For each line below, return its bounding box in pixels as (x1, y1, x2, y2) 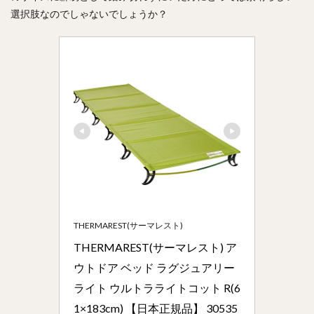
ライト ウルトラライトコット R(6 (74, 280, 240, 294)
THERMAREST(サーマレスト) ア (74, 240, 237, 254)
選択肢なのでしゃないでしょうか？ (11, 7, 168, 20)
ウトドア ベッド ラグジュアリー (74, 260, 235, 274)
